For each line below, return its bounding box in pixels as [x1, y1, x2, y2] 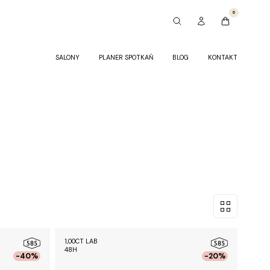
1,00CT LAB [64, 237, 98, 246]
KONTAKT [208, 53, 238, 61]
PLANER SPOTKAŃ [99, 53, 154, 61]
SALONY [55, 53, 80, 61]
